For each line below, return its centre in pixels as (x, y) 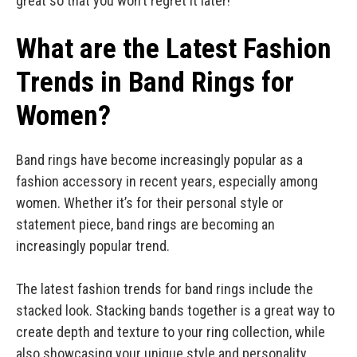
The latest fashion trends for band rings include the (165, 289)
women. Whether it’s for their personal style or (150, 203)
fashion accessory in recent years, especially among (167, 182)
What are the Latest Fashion (174, 49)
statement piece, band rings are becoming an (145, 225)
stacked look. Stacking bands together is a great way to (175, 311)
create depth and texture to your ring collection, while (171, 332)
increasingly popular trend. (94, 246)
